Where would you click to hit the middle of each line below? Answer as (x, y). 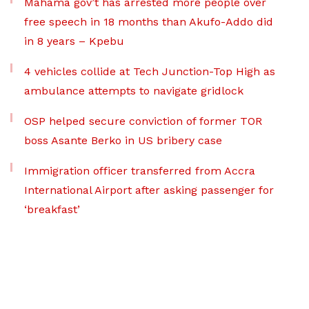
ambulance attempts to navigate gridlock (134, 91)
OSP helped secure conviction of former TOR (143, 121)
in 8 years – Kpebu (74, 41)
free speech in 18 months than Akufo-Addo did (149, 22)
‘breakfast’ (52, 210)
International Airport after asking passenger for (149, 190)
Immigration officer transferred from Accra (140, 171)
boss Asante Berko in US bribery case (123, 141)
